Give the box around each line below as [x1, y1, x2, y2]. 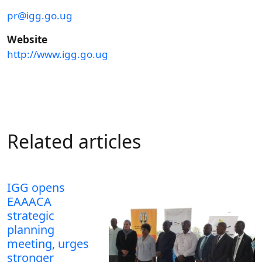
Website [7, 33, 47, 47]
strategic [7, 208, 54, 224]
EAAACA [7, 194, 51, 210]
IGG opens [7, 180, 65, 196]
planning [7, 222, 54, 238]
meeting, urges [7, 236, 89, 252]
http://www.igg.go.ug [7, 47, 108, 61]
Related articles [7, 129, 141, 154]
